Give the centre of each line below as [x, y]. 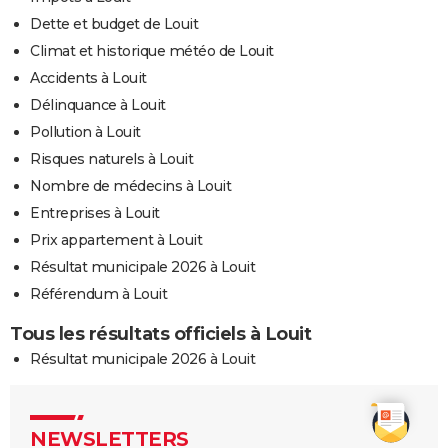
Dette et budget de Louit [114, 23]
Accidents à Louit [88, 77]
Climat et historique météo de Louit [152, 50]
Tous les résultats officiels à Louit [160, 333]
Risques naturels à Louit [111, 158]
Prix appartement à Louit [116, 239]
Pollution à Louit [85, 131]
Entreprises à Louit [95, 212]
